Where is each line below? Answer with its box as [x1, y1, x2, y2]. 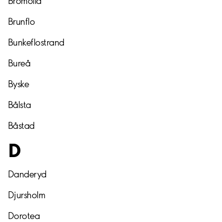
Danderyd [8, 168, 47, 180]
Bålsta [8, 99, 31, 111]
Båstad [8, 120, 35, 132]
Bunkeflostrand [8, 37, 64, 49]
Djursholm [8, 189, 46, 201]
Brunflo [8, 16, 35, 28]
